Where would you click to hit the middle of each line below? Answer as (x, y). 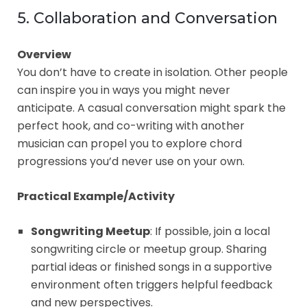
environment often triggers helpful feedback (152, 284)
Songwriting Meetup (90, 231)
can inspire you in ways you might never (124, 90)
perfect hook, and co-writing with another (131, 125)
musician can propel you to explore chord (130, 143)
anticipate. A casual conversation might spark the (151, 108)
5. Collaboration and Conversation (147, 18)
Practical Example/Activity (96, 196)
